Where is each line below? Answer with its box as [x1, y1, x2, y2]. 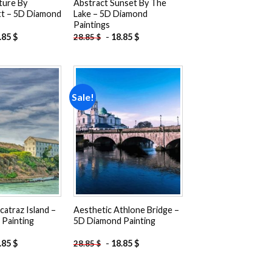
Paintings [73, 19, 110, 30]
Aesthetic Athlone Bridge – [73, 204, 179, 215]
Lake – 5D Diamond [73, 8, 148, 19]
